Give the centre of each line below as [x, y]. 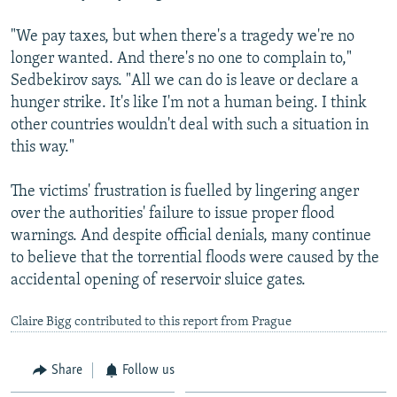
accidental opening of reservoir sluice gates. [158, 280]
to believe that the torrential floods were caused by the [195, 258]
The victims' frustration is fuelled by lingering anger [185, 191]
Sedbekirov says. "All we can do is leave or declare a [185, 81]
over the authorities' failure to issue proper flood [173, 214]
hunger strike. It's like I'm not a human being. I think [189, 103]
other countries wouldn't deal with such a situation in [190, 125]
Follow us [148, 370]
